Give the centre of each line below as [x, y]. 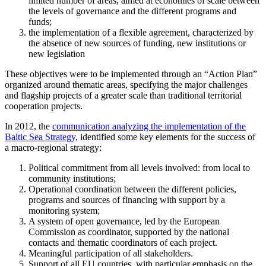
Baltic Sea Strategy [40, 137]
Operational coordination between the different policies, [132, 189]
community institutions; [72, 178]
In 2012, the [28, 126]
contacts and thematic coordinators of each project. [123, 242]
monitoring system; [64, 210]
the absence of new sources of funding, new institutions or [137, 43]
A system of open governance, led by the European [124, 221]
